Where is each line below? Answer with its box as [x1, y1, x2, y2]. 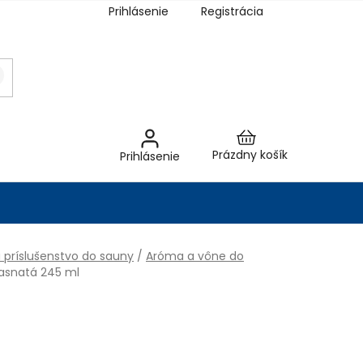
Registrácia [201, 3, 263, 19]
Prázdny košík [212, 146, 288, 163]
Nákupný [249, 143, 297, 160]
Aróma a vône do [146, 247, 244, 264]
